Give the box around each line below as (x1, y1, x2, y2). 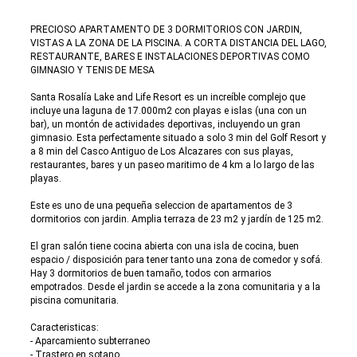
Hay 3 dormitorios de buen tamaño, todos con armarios (30, 268, 272, 279)
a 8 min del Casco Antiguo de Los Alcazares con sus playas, (30, 146, 293, 157)
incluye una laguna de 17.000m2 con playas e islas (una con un (30, 105, 307, 116)
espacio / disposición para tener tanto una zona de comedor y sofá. (30, 254, 323, 265)
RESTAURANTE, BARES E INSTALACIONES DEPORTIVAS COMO (30, 51, 310, 62)
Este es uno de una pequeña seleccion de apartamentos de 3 (30, 200, 292, 211)
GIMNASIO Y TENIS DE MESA (30, 65, 155, 76)
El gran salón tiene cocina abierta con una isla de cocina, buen (30, 241, 299, 252)
